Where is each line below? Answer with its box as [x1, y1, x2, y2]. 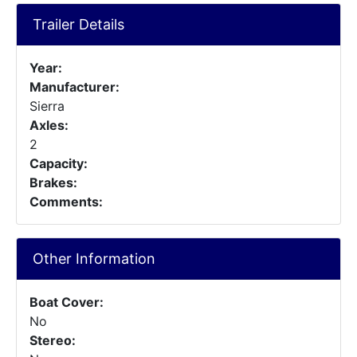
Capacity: [29, 155, 88, 171]
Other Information [33, 250, 155, 267]
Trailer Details [33, 16, 124, 33]
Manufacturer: [29, 79, 120, 95]
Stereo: [29, 332, 76, 348]
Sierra [29, 98, 65, 114]
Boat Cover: [29, 294, 104, 310]
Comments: [29, 194, 103, 210]
